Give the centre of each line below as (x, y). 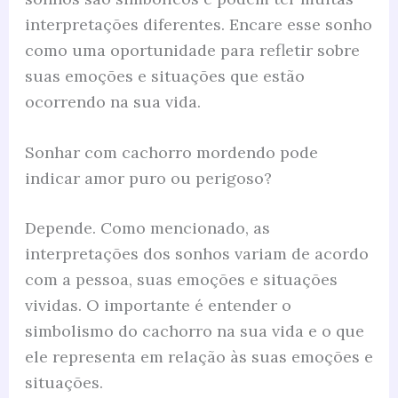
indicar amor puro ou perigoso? (148, 179)
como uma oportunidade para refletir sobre (192, 50)
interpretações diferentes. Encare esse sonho (198, 24)
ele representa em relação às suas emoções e (199, 357)
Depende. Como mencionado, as (147, 228)
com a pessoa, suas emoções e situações (181, 280)
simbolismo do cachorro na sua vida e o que (194, 331)
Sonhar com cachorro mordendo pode (171, 153)
